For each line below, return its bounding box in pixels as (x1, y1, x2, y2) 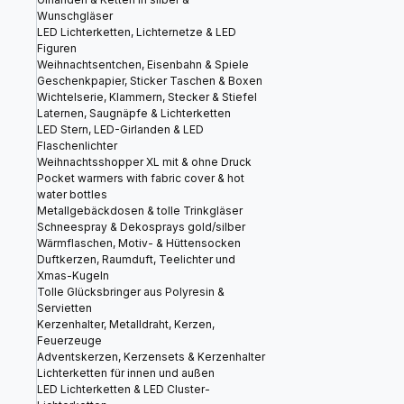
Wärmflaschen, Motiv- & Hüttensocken (37, 236, 241, 250)
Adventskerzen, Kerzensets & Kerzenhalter (37, 350, 265, 363)
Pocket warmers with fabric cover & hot (37, 171, 244, 185)
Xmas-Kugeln (37, 269, 109, 282)
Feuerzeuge (37, 334, 102, 347)
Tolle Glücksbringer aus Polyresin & (37, 285, 225, 298)
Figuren (37, 41, 77, 55)
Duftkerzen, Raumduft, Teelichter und (37, 252, 235, 266)
